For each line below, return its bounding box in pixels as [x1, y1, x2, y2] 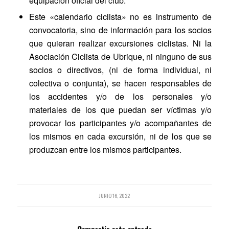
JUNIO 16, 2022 [99, 191, 130, 200]
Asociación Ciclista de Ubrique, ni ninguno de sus [29, 51, 212, 63]
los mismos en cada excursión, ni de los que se [29, 130, 212, 143]
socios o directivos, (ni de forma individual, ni [29, 64, 212, 76]
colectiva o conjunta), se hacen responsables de [29, 77, 212, 89]
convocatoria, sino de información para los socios [29, 24, 212, 36]
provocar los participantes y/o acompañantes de [29, 117, 212, 129]
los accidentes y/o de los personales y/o [29, 90, 212, 103]
